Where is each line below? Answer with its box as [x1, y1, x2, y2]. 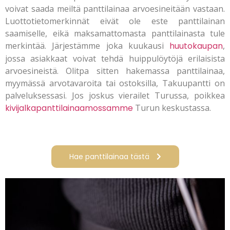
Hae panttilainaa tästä [69, 151, 149, 162]
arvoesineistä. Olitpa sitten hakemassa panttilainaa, [5, 65, 225, 76]
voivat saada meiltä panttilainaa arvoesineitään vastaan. [5, 3, 225, 14]
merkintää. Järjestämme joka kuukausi [5, 40, 169, 51]
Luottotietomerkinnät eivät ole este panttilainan [5, 15, 225, 27]
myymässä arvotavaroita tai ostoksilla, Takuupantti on [5, 78, 225, 89]
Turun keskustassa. [133, 102, 211, 113]
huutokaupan [169, 40, 223, 52]
